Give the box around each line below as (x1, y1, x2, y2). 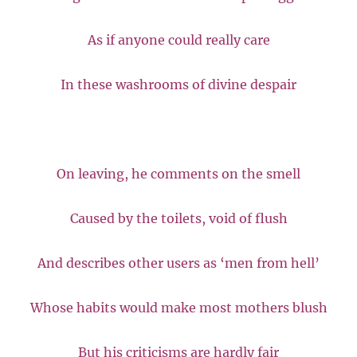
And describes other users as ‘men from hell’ (37, 254, 320, 271)
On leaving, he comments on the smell (57, 165, 300, 182)
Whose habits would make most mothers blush (29, 299, 328, 316)
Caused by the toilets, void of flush (69, 210, 288, 226)
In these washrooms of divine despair (61, 76, 296, 92)
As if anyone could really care (87, 31, 270, 48)
